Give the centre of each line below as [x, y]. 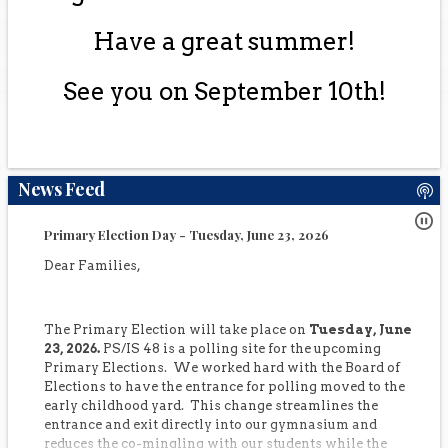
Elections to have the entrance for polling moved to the [220, 386]
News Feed [61, 189]
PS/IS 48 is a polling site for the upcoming [238, 348]
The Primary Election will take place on [172, 329]
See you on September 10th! [224, 91]
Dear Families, [88, 265]
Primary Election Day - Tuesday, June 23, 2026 [182, 234]
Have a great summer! [224, 41]
